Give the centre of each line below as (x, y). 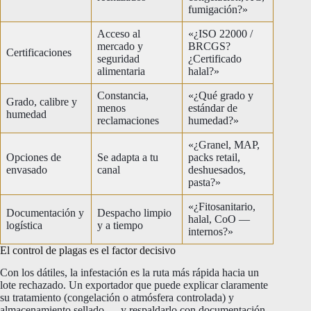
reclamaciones (128, 120)
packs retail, (214, 157)
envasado (27, 169)
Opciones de (34, 157)
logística (24, 225)
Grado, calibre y (42, 101)
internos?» (211, 231)
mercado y (120, 46)
